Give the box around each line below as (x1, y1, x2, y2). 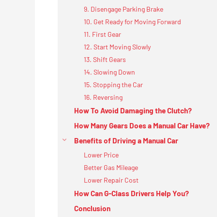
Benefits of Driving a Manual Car (74, 136, 178, 145)
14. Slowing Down (84, 67, 135, 76)
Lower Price (84, 150, 119, 159)
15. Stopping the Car (84, 80, 143, 89)
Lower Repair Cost (84, 175, 139, 184)
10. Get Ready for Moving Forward (84, 17, 183, 26)
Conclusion (74, 203, 110, 213)
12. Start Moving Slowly (84, 42, 152, 51)
